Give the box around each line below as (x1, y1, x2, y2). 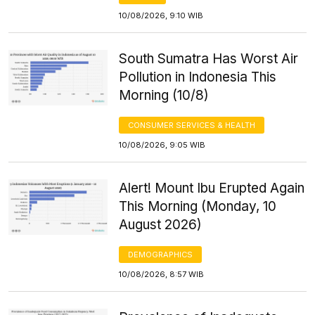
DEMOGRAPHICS (128, 249, 193, 259)
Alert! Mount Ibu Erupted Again (119, 179, 305, 196)
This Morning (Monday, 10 (119, 198, 277, 214)
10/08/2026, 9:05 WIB (119, 139, 206, 150)
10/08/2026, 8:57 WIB (119, 269, 205, 279)
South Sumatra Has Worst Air (119, 50, 299, 67)
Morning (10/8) (119, 86, 210, 103)
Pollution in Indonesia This (119, 68, 277, 85)
